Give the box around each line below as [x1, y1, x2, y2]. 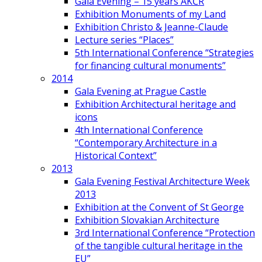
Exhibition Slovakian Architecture [75, 213, 219, 226]
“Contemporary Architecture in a [75, 136, 217, 149]
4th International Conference [75, 123, 203, 136]
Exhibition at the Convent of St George [75, 201, 244, 213]
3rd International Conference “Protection [75, 226, 255, 239]
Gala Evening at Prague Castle [75, 85, 206, 98]
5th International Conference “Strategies [75, 46, 254, 59]
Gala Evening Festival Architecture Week [75, 175, 250, 188]
